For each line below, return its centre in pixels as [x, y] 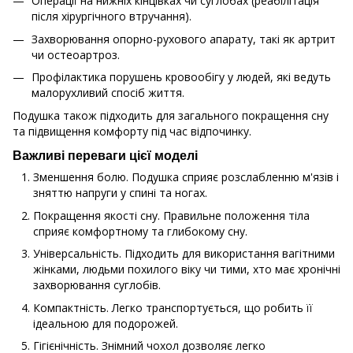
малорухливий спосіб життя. [108, 93]
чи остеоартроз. [76, 54]
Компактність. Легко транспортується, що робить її [173, 307]
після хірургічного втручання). [111, 17]
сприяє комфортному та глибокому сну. [140, 231]
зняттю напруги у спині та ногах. [120, 193]
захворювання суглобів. [97, 285]
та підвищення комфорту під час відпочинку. [132, 131]
